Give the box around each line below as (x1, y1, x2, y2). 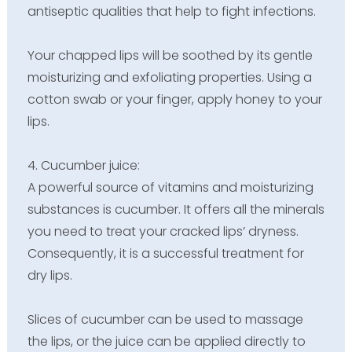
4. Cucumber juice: (27, 156, 140, 175)
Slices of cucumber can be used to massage (27, 310, 303, 329)
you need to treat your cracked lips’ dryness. (27, 222, 299, 241)
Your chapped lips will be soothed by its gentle (27, 46, 313, 65)
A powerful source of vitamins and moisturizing (27, 178, 313, 197)
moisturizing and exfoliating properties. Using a (27, 68, 312, 87)
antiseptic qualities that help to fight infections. (27, 2, 316, 21)
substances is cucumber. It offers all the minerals (27, 200, 324, 219)
